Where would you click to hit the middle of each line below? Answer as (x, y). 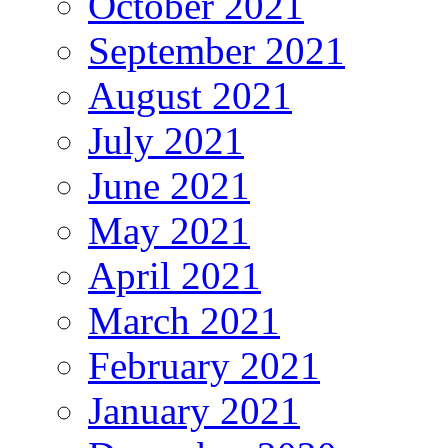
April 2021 (174, 276)
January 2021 (194, 411)
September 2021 (216, 51)
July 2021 (166, 141)
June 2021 (169, 186)
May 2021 (169, 231)
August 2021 (190, 96)
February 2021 (204, 366)
